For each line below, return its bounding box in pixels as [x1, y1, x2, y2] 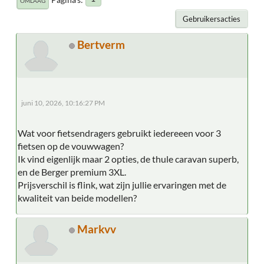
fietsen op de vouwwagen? [18, 140, 124, 151]
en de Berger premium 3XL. [18, 166, 126, 177]
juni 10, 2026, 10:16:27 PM [21, 98, 105, 107]
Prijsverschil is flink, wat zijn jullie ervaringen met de [18, 179, 226, 190]
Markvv [77, 222, 116, 236]
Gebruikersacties [183, 14, 240, 24]
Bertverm [77, 37, 125, 51]
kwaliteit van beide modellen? [18, 192, 137, 203]
